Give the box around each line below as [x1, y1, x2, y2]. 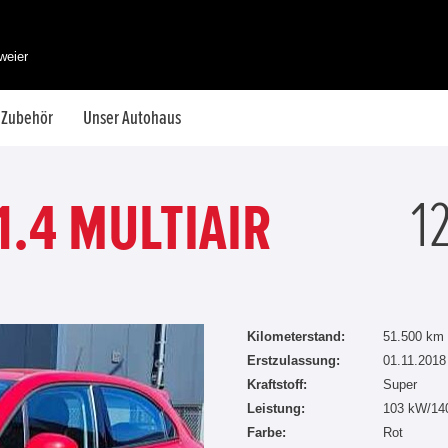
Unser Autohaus [83, 108, 181, 128]
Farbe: [247, 425, 286, 440]
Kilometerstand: [247, 329, 345, 344]
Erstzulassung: [247, 353, 340, 368]
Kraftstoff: [247, 377, 307, 392]
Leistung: [247, 401, 305, 416]
